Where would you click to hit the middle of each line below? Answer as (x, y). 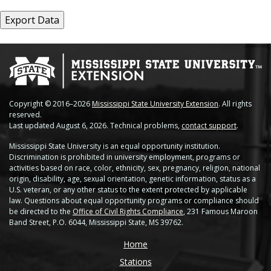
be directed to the (41, 211)
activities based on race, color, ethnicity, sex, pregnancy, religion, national (135, 168)
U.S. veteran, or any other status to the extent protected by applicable (128, 189)
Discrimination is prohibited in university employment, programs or (125, 157)
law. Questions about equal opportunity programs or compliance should (134, 200)
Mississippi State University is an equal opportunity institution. (115, 146)
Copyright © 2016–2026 (51, 103)
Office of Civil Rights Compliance (128, 211)
